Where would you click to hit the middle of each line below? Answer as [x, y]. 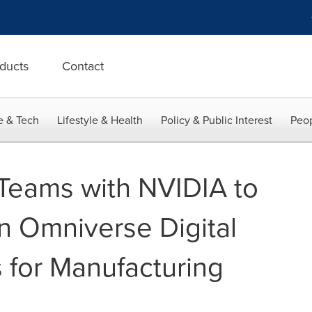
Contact [83, 66]
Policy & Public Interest [217, 120]
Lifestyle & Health [100, 120]
